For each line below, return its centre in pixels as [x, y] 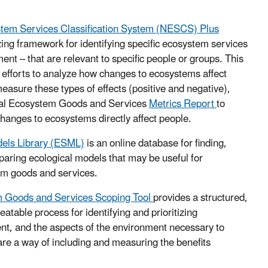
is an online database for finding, [156, 144]
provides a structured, [200, 198]
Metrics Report [183, 104]
